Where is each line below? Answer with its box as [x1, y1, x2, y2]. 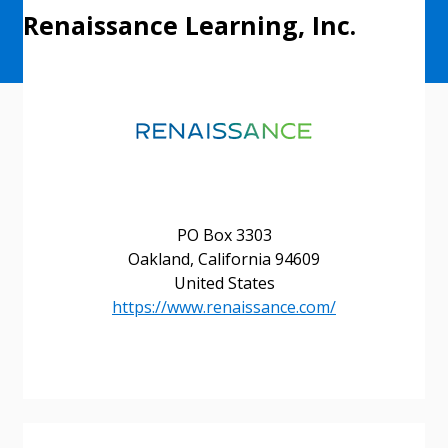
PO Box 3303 [176, 224, 272, 246]
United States [173, 272, 275, 294]
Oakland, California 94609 [128, 248, 320, 270]
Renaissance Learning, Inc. [23, 8, 356, 42]
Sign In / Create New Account [15, 388, 314, 415]
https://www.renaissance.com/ [112, 296, 336, 318]
